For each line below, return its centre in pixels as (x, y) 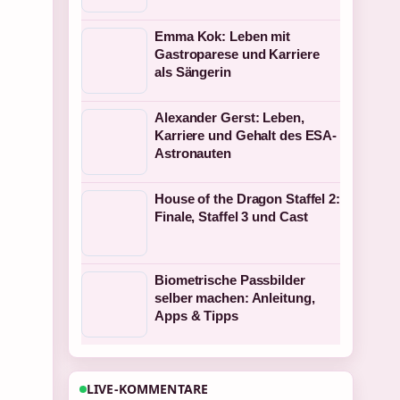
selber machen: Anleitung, (235, 298)
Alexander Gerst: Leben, (229, 117)
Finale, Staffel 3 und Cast (231, 217)
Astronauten (193, 153)
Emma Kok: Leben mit (223, 36)
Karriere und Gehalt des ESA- (246, 135)
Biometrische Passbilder (230, 280)
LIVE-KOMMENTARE (148, 389)
